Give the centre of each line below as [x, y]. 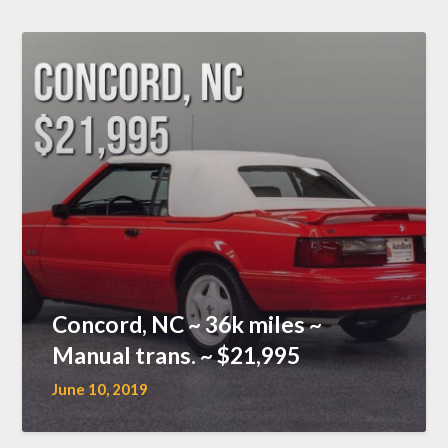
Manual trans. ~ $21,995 [176, 354]
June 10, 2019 [100, 388]
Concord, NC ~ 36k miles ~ [187, 323]
